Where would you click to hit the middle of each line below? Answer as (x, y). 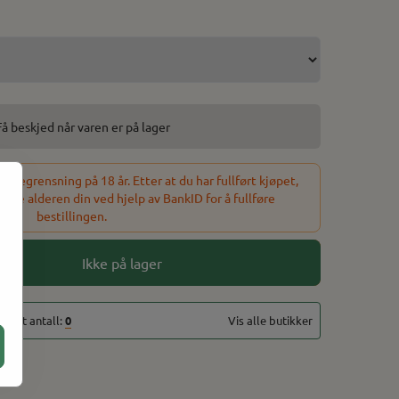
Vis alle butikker (270, 320)
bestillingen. (71, 215)
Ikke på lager (122, 262)
